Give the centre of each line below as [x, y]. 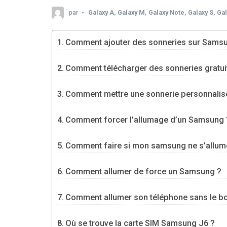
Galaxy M [131, 12]
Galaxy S [201, 12]
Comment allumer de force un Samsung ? [144, 171]
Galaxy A [101, 12]
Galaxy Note [166, 12]
